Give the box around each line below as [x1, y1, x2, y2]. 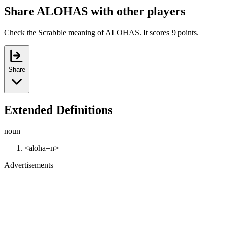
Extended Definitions [4, 103, 112, 117]
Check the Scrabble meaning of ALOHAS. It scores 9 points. [4, 28, 199, 37]
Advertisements [4, 161, 53, 170]
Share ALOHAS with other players [4, 4, 185, 18]
